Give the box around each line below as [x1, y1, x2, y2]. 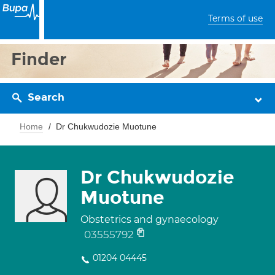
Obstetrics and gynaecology [80, 214, 219, 225]
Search [28, 91, 64, 104]
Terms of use [208, 13, 263, 24]
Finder [11, 48, 67, 70]
